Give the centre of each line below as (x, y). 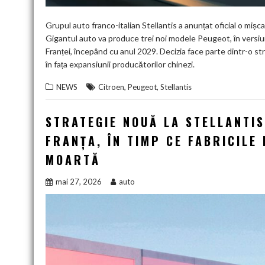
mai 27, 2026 (79, 181)
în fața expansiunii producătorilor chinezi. (120, 64)
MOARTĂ (73, 159)
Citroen (111, 87)
